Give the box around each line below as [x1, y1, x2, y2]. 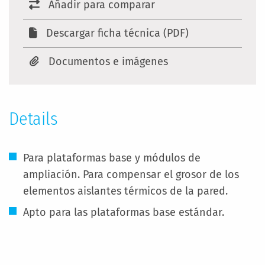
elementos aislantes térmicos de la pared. [23, 185, 228, 198]
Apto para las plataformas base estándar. [23, 206, 224, 219]
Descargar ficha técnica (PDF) [46, 27, 189, 40]
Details [9, 108, 58, 130]
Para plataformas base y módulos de [23, 151, 201, 164]
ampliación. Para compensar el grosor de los [23, 168, 239, 181]
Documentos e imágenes [49, 55, 168, 68]
